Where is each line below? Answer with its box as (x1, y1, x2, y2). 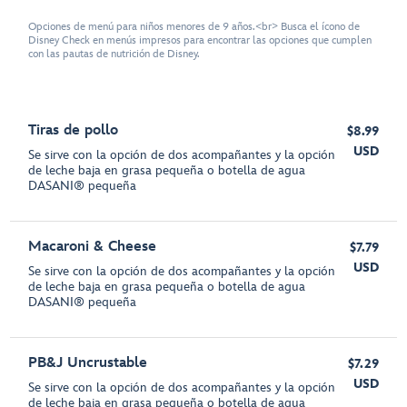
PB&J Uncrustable (28, 353, 148, 372)
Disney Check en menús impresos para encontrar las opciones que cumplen (28, 34, 372, 47)
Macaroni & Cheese (28, 237, 157, 255)
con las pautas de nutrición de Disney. (28, 47, 201, 61)
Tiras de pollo (28, 121, 119, 139)
